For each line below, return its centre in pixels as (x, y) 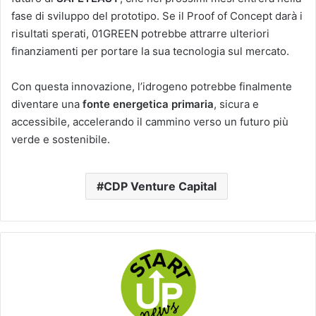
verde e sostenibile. (61, 139)
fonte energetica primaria (148, 104)
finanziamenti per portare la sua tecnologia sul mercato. (150, 51)
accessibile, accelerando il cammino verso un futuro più (150, 121)
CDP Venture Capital (160, 186)
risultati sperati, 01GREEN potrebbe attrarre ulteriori (140, 33)
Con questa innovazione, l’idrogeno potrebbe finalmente (152, 86)
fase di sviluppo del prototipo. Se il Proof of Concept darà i (157, 16)
